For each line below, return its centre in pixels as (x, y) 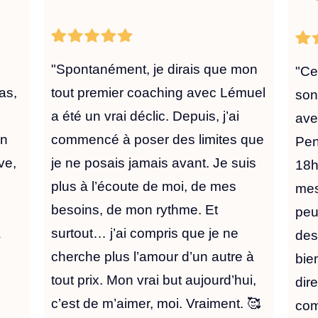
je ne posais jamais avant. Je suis (153, 163)
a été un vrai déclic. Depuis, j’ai (145, 116)
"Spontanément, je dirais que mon (154, 70)
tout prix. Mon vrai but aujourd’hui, (153, 280)
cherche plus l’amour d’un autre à (152, 257)
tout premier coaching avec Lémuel (158, 93)
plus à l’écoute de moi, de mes (143, 187)
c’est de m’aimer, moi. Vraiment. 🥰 (155, 304)
